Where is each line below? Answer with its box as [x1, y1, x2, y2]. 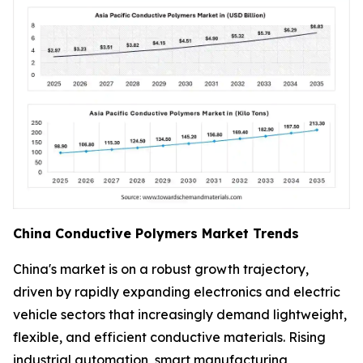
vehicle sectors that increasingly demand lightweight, [13, 305, 347, 322]
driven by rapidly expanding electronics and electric [13, 283, 340, 300]
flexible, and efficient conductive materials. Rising [13, 328, 326, 345]
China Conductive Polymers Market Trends [13, 224, 299, 241]
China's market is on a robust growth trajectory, [13, 260, 309, 277]
